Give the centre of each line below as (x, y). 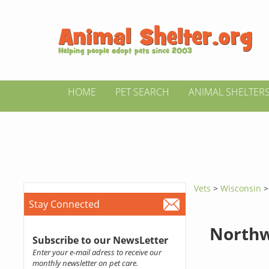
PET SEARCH (142, 92)
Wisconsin (242, 188)
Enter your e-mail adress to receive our (97, 252)
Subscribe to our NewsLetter (100, 240)
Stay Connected (64, 204)
